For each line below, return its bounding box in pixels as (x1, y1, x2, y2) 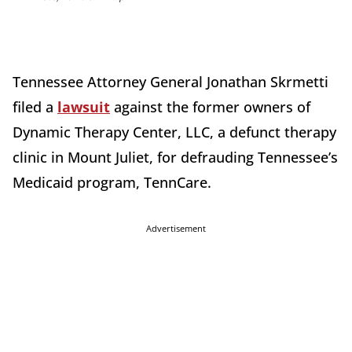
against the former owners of (110, 97, 310, 117)
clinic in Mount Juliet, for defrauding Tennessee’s (13, 148, 338, 167)
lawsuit (57, 97, 110, 117)
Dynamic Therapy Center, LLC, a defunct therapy (13, 123, 336, 142)
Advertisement (146, 222, 206, 235)
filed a (13, 97, 57, 117)
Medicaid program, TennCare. (13, 173, 211, 192)
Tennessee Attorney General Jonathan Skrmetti (13, 72, 328, 92)
